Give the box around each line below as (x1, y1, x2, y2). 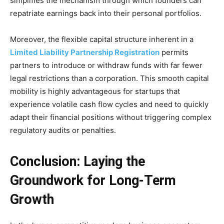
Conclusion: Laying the (10, 153, 145, 169)
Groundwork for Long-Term (10, 172, 176, 188)
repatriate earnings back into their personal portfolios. (10, 8, 201, 18)
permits (159, 47, 188, 57)
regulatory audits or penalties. (10, 125, 116, 135)
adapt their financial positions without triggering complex (10, 112, 211, 122)
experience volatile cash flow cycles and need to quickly (10, 99, 208, 109)
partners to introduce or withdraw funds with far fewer (10, 60, 202, 70)
